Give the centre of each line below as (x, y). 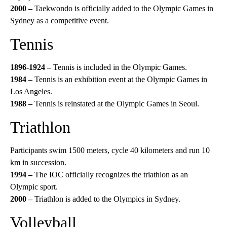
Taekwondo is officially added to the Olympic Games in (124, 8)
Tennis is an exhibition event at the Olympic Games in (121, 79)
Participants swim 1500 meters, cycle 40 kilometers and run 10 (110, 150)
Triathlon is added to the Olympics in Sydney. (107, 199)
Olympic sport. (34, 187)
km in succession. (38, 162)
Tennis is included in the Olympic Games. (120, 67)
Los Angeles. (31, 91)
